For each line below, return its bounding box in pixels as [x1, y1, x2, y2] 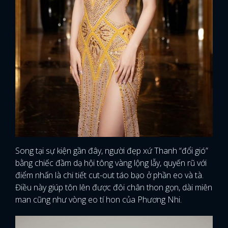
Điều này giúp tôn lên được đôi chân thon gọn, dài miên [15, 181, 212, 193]
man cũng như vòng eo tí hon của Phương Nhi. [15, 193, 184, 205]
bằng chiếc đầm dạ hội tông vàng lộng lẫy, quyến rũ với [15, 157, 207, 168]
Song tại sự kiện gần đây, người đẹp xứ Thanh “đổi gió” [15, 145, 208, 156]
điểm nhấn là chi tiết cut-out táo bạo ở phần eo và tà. [15, 169, 204, 181]
